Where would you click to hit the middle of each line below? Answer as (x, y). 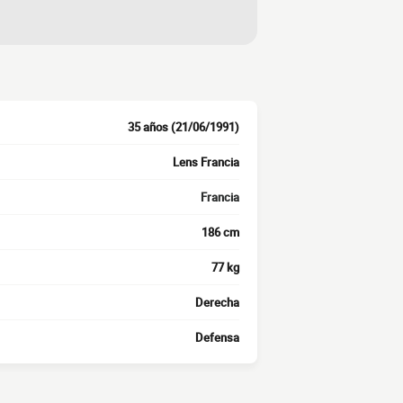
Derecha (217, 303)
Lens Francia (206, 162)
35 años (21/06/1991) (184, 127)
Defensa (217, 338)
